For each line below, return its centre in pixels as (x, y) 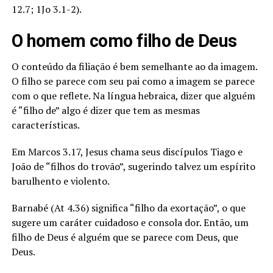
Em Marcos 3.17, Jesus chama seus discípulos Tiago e (127, 152)
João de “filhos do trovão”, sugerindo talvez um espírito (133, 166)
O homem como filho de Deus (124, 41)
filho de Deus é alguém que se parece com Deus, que (125, 237)
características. (45, 125)
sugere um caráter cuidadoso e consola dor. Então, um (130, 222)
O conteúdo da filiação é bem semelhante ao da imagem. (134, 66)
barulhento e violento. (60, 181)
